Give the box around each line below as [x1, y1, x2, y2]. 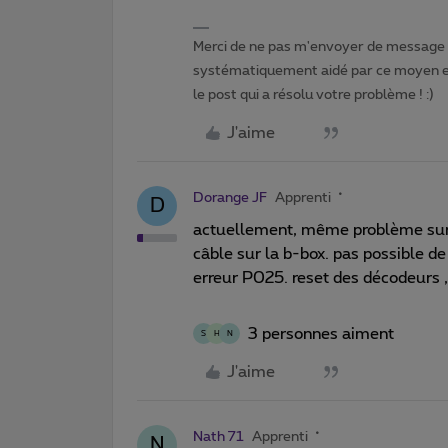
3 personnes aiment [248, 325, 394, 342]
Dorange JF [193, 190, 267, 205]
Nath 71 [193, 429, 244, 444]
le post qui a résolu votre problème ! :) [193, 87, 434, 102]
